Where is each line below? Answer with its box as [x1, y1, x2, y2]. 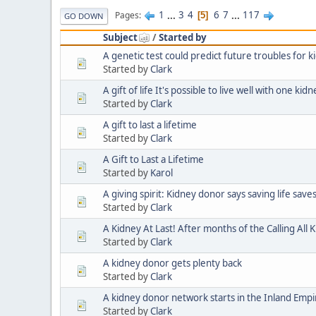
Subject [103, 30, 138, 44]
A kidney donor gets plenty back [103, 256, 242, 269]
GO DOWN [64, 10, 104, 21]
